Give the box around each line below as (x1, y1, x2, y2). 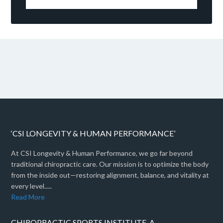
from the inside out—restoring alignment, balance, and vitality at (11, 171, 210, 180)
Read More (11, 193, 45, 202)
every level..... (11, 182, 52, 191)
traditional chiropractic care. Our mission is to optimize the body (11, 160, 209, 169)
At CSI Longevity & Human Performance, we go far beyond (11, 149, 193, 158)
